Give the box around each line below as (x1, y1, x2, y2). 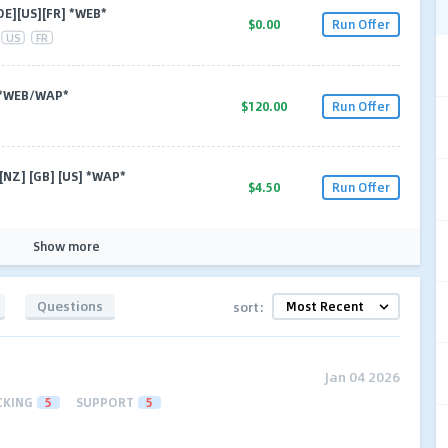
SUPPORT (76, 393, 134, 411)
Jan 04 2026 (325, 366, 400, 387)
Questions (37, 294, 103, 316)
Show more (32, 237, 100, 255)
